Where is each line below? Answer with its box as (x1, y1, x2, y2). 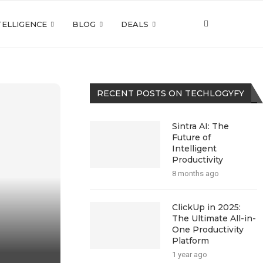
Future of (172, 132, 211, 143)
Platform (172, 235, 210, 246)
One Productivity (172, 224, 244, 235)
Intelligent (172, 143, 217, 154)
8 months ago (172, 169, 220, 178)
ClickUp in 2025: (172, 202, 241, 213)
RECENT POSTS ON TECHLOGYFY (97, 88, 245, 99)
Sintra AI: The (172, 121, 230, 131)
